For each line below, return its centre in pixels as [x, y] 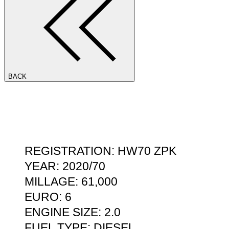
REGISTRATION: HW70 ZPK [100, 151]
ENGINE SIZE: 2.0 [73, 212]
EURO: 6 [48, 197]
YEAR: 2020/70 [65, 166]
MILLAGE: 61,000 [71, 182]
